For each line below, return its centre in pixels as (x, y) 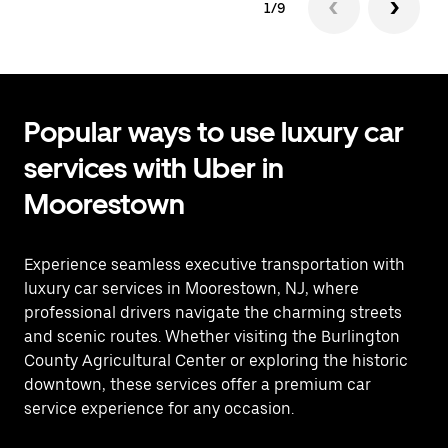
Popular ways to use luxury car (214, 132)
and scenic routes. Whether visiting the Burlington (212, 336)
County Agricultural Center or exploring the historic (216, 360)
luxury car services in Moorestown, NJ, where (191, 288)
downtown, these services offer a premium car (197, 384)
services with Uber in (154, 168)
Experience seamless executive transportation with (214, 264)
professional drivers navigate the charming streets (213, 312)
